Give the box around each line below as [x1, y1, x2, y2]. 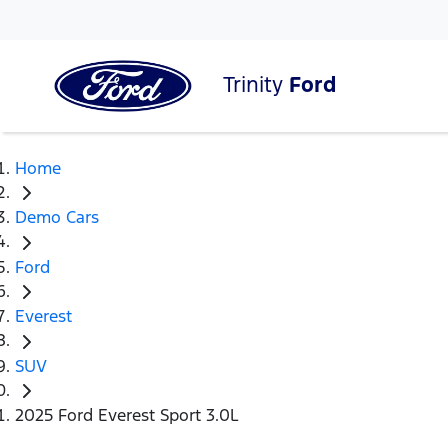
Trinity [223, 70, 289, 98]
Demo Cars [15, 206, 99, 229]
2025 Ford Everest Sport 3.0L [15, 404, 239, 427]
